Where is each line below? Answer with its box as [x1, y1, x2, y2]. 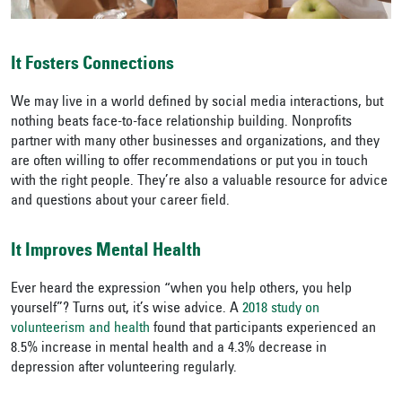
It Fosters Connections [11, 57, 174, 75]
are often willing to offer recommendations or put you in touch [11, 154, 368, 170]
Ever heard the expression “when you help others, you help [11, 282, 352, 297]
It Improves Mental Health [11, 243, 201, 262]
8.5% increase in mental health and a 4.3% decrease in [11, 341, 327, 356]
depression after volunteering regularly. [11, 361, 237, 376]
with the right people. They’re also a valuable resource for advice [11, 174, 388, 189]
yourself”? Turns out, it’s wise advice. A [11, 301, 239, 317]
